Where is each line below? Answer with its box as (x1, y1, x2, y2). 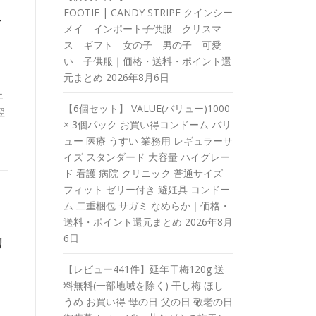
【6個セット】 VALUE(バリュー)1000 (63, 102, 230, 115)
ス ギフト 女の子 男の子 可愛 (63, 38, 221, 51)
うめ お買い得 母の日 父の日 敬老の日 (63, 295, 233, 308)
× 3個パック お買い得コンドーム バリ (63, 118, 231, 131)
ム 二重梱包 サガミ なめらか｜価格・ (63, 199, 230, 212)
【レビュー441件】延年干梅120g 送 (63, 262, 224, 276)
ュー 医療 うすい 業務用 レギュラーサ (63, 134, 233, 147)
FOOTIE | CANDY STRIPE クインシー (63, 6, 233, 19)
